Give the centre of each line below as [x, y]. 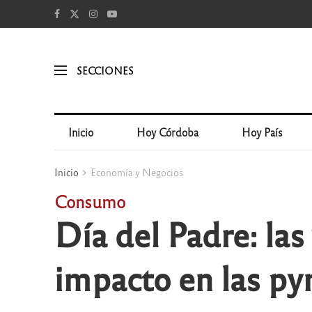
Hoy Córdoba [168, 132]
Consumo [89, 201]
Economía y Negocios [136, 172]
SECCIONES [105, 70]
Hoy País [263, 132]
